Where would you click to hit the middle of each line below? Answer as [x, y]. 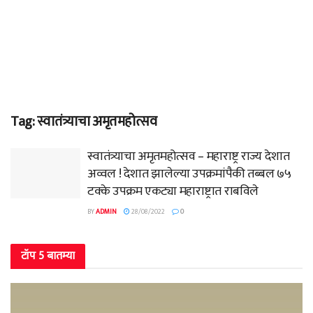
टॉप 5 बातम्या [48, 256]
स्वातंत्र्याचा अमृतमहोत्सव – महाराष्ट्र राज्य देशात [189, 156]
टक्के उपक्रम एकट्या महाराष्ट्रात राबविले [173, 191]
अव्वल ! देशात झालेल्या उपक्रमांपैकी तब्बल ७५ [189, 174]
